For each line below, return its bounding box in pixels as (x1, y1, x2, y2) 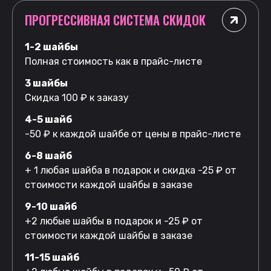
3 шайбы (25, 77, 68, 89)
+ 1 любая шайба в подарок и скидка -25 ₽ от (25, 164, 237, 176)
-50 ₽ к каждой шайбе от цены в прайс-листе (25, 128, 241, 140)
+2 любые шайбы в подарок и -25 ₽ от (25, 215, 203, 227)
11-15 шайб (25, 251, 79, 263)
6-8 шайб (25, 149, 72, 162)
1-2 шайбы (25, 41, 78, 53)
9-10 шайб (25, 200, 77, 212)
